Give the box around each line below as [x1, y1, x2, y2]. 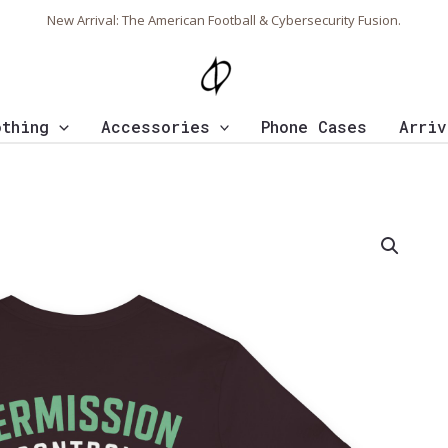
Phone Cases [261, 116, 368, 137]
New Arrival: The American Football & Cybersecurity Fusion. [47, 10, 401, 29]
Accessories [100, 116, 210, 137]
